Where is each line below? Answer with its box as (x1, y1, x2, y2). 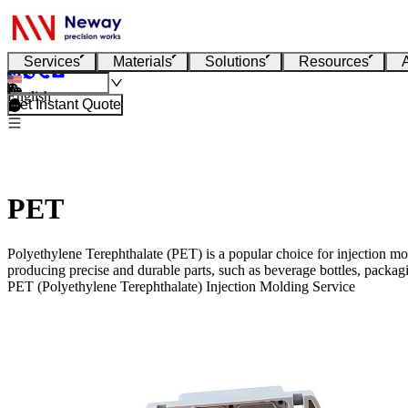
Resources (299, 54, 369, 69)
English (7, 88, 51, 104)
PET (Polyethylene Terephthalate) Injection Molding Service (7, 278, 355, 294)
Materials (113, 54, 172, 69)
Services (24, 54, 80, 69)
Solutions (205, 54, 266, 69)
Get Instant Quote (9, 97, 121, 112)
